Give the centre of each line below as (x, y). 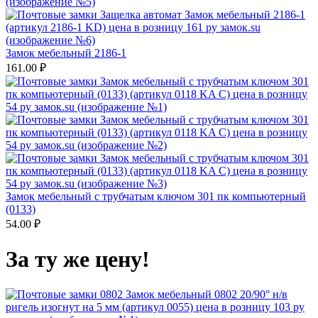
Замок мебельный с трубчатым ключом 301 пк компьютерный (156, 196)
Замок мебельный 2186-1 (66, 53)
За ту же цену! (78, 259)
